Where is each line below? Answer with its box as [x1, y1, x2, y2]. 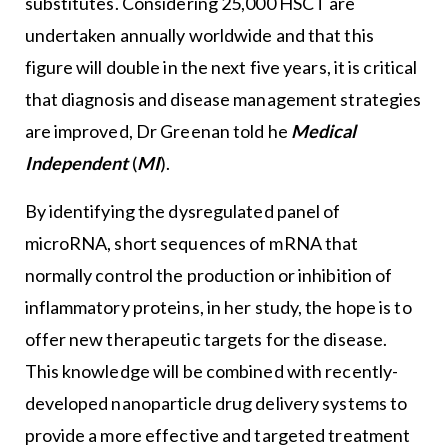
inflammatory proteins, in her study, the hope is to [24, 295, 412, 318]
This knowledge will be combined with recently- [24, 359, 399, 382]
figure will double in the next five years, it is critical [24, 55, 418, 78]
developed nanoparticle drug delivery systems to [24, 391, 408, 414]
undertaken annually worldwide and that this [24, 23, 374, 46]
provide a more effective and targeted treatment [24, 423, 411, 446]
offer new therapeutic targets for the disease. [24, 327, 388, 350]
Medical [290, 119, 357, 142]
